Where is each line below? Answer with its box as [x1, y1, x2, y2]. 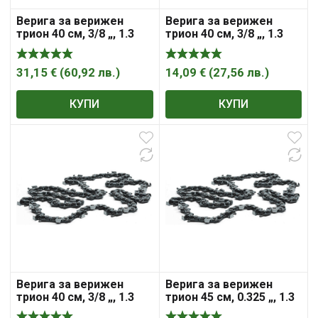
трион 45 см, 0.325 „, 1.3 [165, 290, 295, 305]
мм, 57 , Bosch [16, 40, 94, 54]
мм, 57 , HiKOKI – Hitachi [165, 40, 295, 54]
